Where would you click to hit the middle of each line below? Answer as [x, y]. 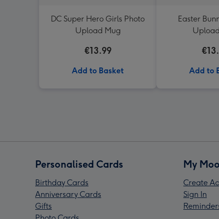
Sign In [195, 194]
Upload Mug [98, 31]
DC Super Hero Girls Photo [98, 19]
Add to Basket [98, 71]
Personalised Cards [79, 164]
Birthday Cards [62, 183]
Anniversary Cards [68, 194]
